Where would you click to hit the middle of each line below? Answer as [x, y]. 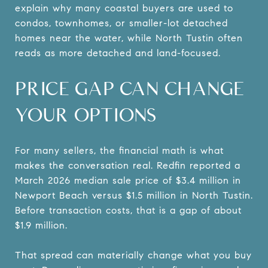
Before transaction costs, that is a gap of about [128, 210]
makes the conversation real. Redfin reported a [128, 165]
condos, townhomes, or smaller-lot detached [121, 23]
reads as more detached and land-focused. [118, 53]
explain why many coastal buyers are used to [124, 8]
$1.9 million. [41, 225]
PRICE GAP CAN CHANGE [130, 88]
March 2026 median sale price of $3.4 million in [128, 180]
